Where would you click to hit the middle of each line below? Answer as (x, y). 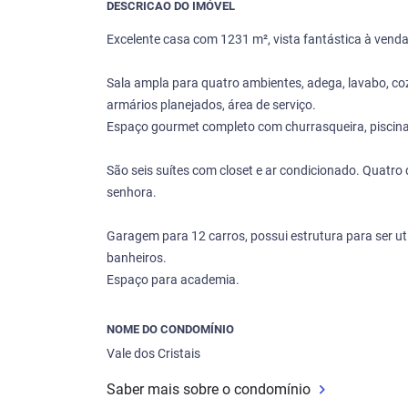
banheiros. (137, 257)
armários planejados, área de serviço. (211, 104)
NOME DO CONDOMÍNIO (170, 329)
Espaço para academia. (173, 279)
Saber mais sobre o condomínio (209, 389)
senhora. (132, 192)
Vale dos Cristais (153, 353)
